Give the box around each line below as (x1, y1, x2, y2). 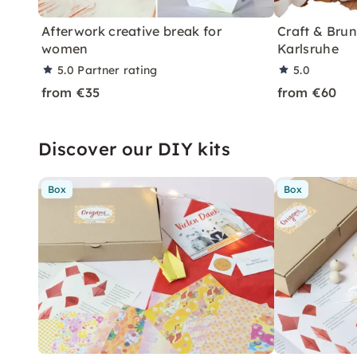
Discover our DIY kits (38, 137, 231, 160)
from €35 (41, 84, 100, 100)
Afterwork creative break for (41, 22, 222, 39)
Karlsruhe (277, 40, 339, 57)
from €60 (277, 84, 337, 100)
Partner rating (77, 62, 158, 77)
